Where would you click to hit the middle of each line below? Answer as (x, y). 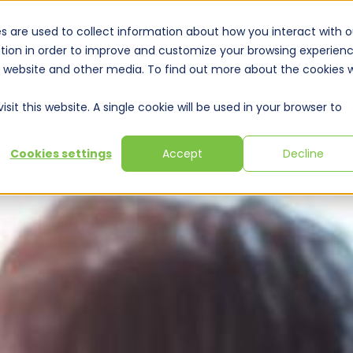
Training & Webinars (235, 77)
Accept (182, 154)
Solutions (48, 77)
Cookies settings (61, 154)
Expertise (124, 77)
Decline (303, 154)
